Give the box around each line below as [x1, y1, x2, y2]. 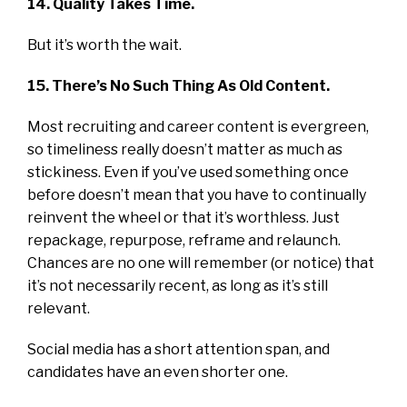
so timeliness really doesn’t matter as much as [27, 140, 342, 158]
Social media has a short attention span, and [27, 340, 330, 358]
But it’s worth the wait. [27, 35, 182, 54]
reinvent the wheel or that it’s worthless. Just [27, 208, 340, 226]
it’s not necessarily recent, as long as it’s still [27, 276, 328, 294]
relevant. [27, 299, 90, 317]
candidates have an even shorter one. [27, 362, 288, 381]
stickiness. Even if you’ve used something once [27, 163, 349, 181]
